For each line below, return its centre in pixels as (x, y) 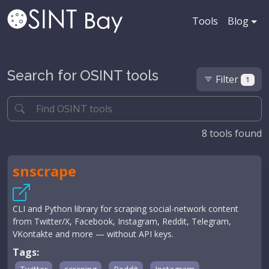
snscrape (44, 171)
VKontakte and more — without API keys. (93, 234)
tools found (234, 134)
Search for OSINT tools (83, 75)
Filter (228, 79)
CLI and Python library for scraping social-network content (125, 209)
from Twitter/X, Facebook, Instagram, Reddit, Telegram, (122, 222)
